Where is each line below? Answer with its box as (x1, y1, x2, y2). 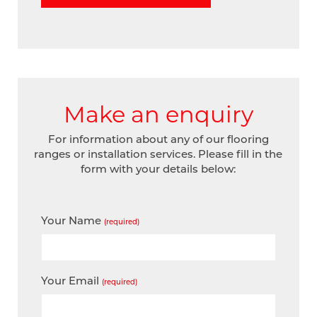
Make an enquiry (63, 99, 253, 129)
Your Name (40, 213, 104, 228)
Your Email (40, 272, 102, 287)
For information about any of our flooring (47, 132, 269, 146)
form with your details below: (81, 161, 236, 176)
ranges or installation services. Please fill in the (34, 146, 283, 161)
